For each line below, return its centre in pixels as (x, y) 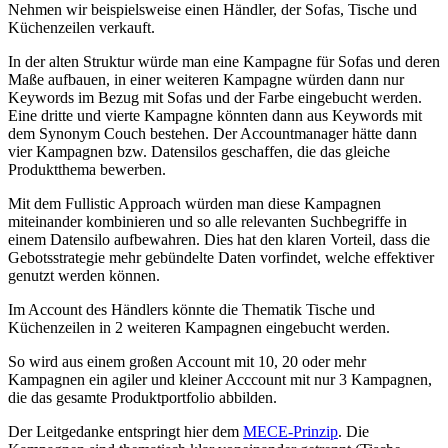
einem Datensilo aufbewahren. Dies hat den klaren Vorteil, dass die (219, 239)
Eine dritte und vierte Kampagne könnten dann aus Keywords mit (215, 115)
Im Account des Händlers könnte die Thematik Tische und (191, 309)
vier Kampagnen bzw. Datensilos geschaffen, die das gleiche (199, 151)
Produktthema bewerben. (87, 169)
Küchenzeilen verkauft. (81, 27)
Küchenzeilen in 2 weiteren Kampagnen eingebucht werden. (199, 327)
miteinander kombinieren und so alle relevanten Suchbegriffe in (207, 221)
